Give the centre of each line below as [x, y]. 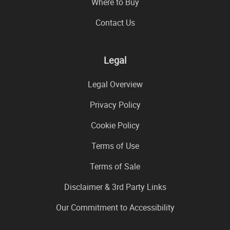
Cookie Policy [115, 126]
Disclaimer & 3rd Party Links [115, 187]
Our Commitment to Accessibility [115, 208]
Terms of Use [115, 146]
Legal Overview [115, 84]
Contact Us [115, 23]
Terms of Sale [115, 167]
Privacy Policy [115, 105]
